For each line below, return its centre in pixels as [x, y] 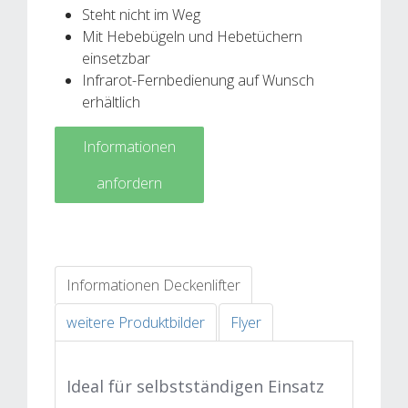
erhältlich [111, 102]
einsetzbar [116, 58]
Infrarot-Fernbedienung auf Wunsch [198, 80]
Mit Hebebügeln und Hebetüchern [192, 36]
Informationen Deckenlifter [153, 285]
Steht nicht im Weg [141, 14]
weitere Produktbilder [136, 322]
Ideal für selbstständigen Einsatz [195, 386]
